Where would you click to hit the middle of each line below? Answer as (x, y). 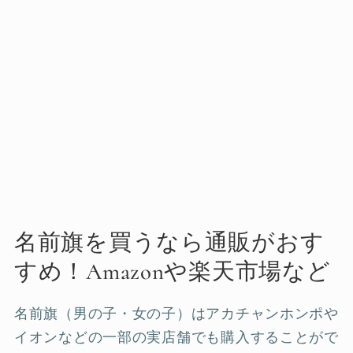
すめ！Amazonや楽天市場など (173, 271)
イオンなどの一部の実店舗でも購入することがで (176, 337)
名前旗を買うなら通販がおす (169, 242)
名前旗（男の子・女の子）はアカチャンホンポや (176, 313)
